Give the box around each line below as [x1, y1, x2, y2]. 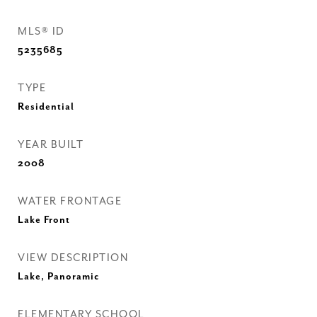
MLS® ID [18, 25, 65, 38]
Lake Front [18, 214, 70, 226]
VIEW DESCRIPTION [18, 252, 128, 265]
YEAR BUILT [18, 139, 83, 151]
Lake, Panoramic [18, 271, 99, 283]
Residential [18, 101, 74, 113]
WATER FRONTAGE [18, 195, 122, 208]
